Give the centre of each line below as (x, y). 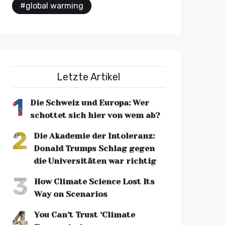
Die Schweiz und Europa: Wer (90, 103)
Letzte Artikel (88, 77)
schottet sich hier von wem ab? (95, 116)
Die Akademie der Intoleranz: (94, 136)
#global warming (52, 6)
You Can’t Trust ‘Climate (85, 215)
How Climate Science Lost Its (94, 182)
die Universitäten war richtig (95, 161)
